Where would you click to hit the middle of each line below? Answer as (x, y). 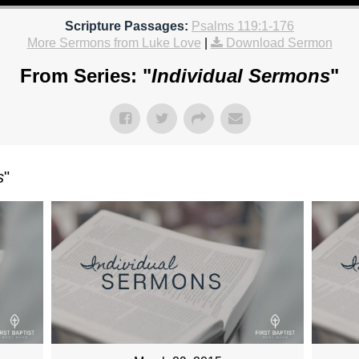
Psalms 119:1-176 (243, 26)
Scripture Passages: (127, 26)
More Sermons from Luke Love (114, 43)
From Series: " (86, 76)
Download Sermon (279, 43)
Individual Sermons (241, 76)
